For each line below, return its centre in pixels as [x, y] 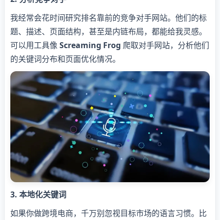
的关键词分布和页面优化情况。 [65, 59]
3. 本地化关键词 [38, 194]
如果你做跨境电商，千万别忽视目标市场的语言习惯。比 [109, 213]
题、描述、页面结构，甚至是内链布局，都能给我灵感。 [109, 32]
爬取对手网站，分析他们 [165, 45]
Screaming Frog [90, 45]
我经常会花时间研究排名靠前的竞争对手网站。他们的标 [109, 18]
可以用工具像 [35, 45]
